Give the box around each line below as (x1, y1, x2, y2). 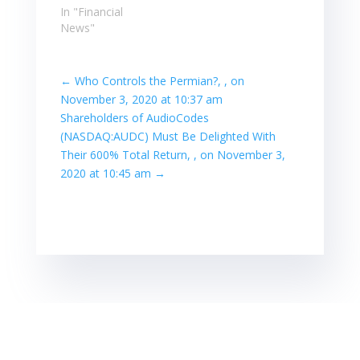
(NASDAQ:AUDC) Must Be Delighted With (59, 128, 276, 144)
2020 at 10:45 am (59, 165, 151, 181)
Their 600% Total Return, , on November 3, (59, 146, 285, 162)
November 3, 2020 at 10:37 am (59, 91, 223, 107)
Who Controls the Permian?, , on (74, 72, 244, 88)
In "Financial (59, 3, 123, 19)
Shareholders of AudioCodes (59, 109, 209, 125)
